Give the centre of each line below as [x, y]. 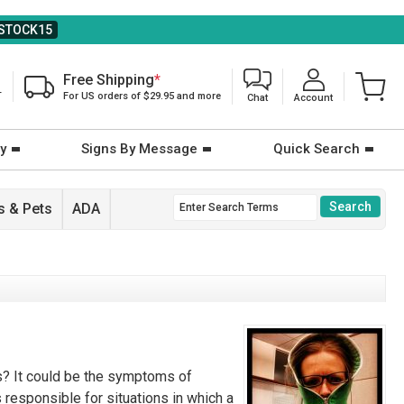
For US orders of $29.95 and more [142, 96]
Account [313, 98]
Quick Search [316, 149]
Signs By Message [140, 149]
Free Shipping [109, 80]
